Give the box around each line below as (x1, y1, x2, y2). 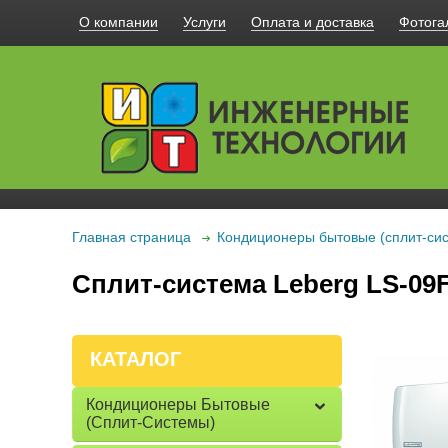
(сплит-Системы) (86, 414, 215, 431)
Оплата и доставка (251, 14, 374, 30)
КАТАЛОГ (90, 348, 181, 370)
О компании (79, 14, 158, 30)
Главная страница (72, 229, 191, 245)
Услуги (183, 14, 226, 30)
